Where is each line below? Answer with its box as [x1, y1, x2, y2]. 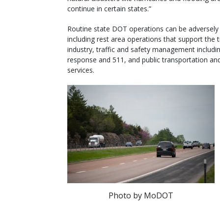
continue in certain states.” [67, 3, 151, 13]
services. [67, 65, 94, 75]
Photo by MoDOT [109, 190, 173, 201]
